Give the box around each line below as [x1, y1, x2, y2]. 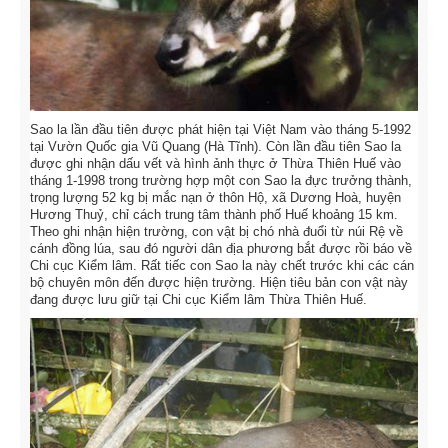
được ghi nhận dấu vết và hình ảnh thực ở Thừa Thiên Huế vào [30, 155, 401, 171]
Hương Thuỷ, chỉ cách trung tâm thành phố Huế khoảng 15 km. [30, 206, 398, 222]
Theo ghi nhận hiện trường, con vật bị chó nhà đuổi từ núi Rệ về [30, 223, 403, 239]
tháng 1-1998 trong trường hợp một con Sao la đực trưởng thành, [30, 172, 412, 188]
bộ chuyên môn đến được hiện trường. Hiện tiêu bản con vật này [30, 274, 408, 290]
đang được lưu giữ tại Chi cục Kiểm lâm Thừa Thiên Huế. [30, 291, 367, 307]
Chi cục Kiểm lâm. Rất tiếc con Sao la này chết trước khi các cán [30, 257, 414, 273]
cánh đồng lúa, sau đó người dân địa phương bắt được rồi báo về [30, 240, 412, 256]
